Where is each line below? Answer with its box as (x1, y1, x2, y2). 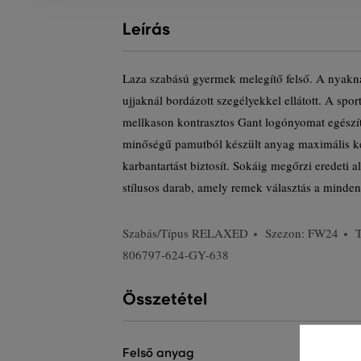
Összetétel (122, 289, 207, 309)
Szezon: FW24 (265, 225, 338, 241)
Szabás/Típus (122, 225, 192, 241)
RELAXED (192, 225, 248, 241)
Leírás (122, 19, 170, 39)
